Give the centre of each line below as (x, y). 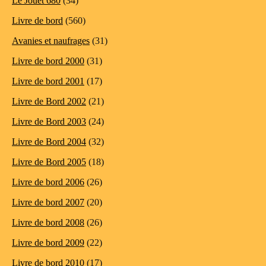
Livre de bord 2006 (48, 182)
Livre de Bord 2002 (49, 101)
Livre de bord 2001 (48, 81)
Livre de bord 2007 (48, 202)
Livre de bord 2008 (48, 222)
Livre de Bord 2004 (49, 141)
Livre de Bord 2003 (49, 121)
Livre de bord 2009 (48, 242)
